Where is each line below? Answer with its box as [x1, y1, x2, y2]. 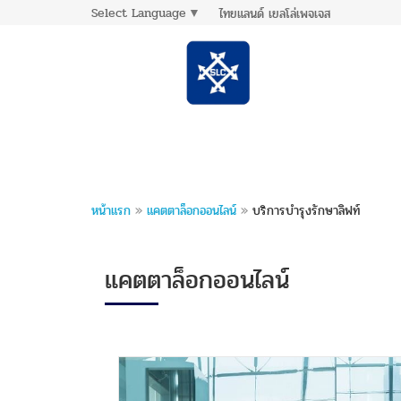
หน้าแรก [91, 201, 131, 220]
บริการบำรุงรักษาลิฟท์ [248, 201, 360, 220]
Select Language [91, 3, 186, 22]
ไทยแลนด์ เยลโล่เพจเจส [219, 4, 330, 24]
